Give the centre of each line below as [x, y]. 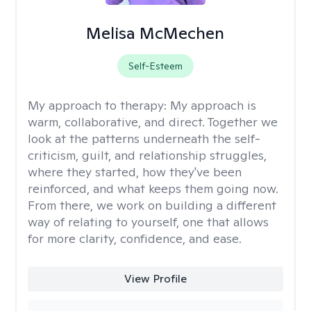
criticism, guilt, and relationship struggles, [147, 155]
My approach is [213, 105]
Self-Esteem [155, 66]
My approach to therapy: [99, 105]
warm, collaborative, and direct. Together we [153, 122]
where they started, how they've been [135, 172]
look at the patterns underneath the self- [144, 138]
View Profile [155, 279]
